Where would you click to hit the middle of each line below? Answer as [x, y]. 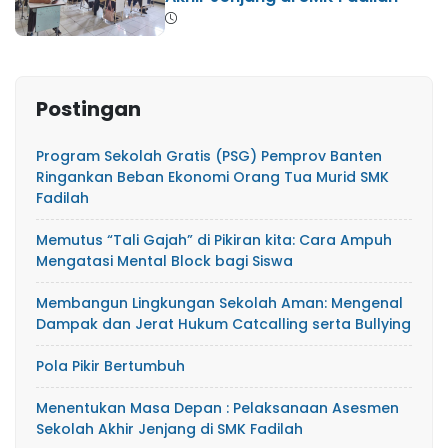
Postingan [88, 108]
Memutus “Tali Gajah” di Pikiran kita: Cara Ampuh [214, 239]
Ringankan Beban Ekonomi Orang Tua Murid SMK [212, 176]
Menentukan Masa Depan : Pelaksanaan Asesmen [217, 407]
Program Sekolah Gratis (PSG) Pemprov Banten [209, 155]
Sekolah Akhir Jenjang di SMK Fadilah [169, 428]
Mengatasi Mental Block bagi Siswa [164, 260]
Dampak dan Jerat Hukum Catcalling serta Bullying [223, 323]
